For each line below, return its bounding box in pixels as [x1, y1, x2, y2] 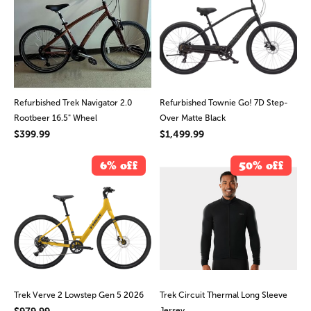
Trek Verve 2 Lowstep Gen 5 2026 [14, 289, 144, 300]
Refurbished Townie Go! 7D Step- [159, 98, 288, 108]
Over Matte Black [159, 113, 226, 124]
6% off [99, 158, 137, 172]
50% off [238, 158, 283, 172]
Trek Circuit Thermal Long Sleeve [159, 289, 287, 300]
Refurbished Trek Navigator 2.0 [14, 98, 133, 108]
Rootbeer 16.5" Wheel [14, 113, 97, 124]
